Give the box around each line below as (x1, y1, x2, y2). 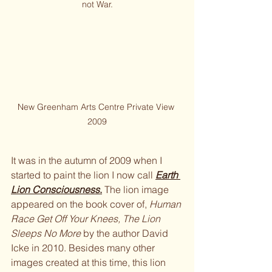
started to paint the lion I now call (11, 168, 155, 181)
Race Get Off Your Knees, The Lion (11, 212, 163, 225)
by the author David (83, 226, 171, 239)
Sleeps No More (11, 226, 83, 239)
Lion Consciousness (11, 183, 100, 195)
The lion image (102, 183, 171, 195)
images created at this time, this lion (11, 256, 168, 268)
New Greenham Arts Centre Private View (18, 101, 177, 112)
